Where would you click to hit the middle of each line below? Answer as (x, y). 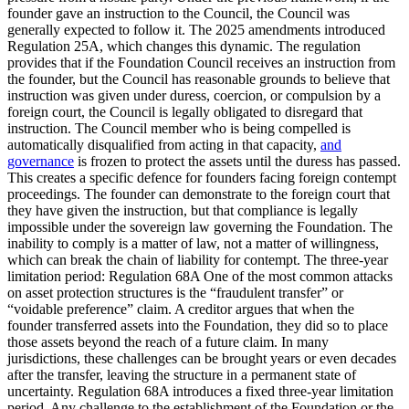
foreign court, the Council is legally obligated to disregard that (185, 112)
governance (41, 162)
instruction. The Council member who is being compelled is (179, 129)
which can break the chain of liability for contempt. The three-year (198, 260)
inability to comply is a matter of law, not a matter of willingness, (193, 244)
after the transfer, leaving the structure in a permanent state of (182, 375)
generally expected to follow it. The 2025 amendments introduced (196, 30)
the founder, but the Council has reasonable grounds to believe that (199, 79)
